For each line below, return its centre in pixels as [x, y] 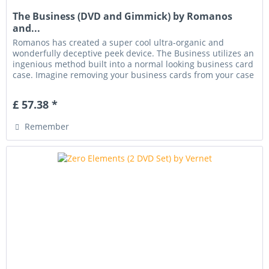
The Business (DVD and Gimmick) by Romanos [123, 17]
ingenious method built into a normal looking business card [133, 64]
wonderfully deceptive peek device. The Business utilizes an [134, 53]
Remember [47, 127]
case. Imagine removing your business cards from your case [134, 75]
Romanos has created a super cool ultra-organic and [119, 43]
